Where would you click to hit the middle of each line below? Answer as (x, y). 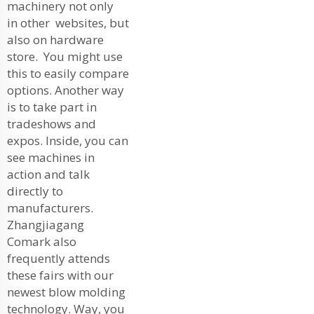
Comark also (42, 241)
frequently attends (59, 258)
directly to (35, 191)
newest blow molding (66, 292)
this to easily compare (68, 73)
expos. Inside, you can (68, 140)
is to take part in (52, 107)
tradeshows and (52, 123)
